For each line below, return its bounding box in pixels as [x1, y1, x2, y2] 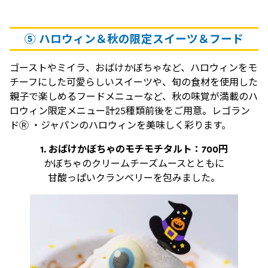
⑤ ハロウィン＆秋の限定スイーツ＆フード [24, 32, 243, 47]
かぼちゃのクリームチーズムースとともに [43, 157, 224, 170]
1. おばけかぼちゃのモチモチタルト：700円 [39, 143, 228, 156]
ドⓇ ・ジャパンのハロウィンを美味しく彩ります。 [10, 119, 231, 132]
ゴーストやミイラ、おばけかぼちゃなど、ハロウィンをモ [10, 62, 257, 74]
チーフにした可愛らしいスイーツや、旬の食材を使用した [10, 76, 258, 89]
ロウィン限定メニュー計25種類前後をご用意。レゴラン [10, 105, 250, 117]
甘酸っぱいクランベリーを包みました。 [47, 172, 220, 184]
